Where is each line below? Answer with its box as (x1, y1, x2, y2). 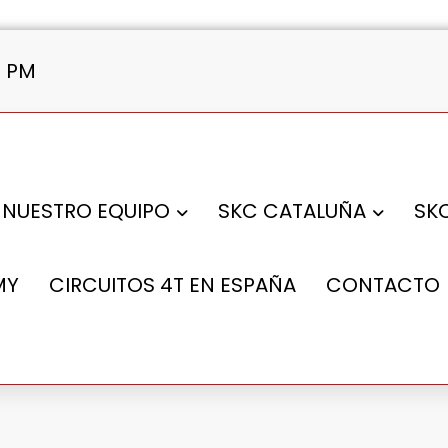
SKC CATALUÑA (217, 197, 366, 226)
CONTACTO (325, 271, 440, 300)
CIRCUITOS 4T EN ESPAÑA (48, 271, 296, 300)
